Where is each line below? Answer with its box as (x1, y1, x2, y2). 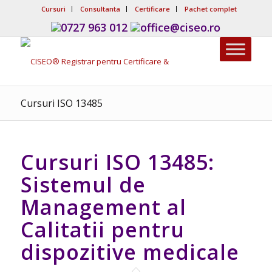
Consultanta (80, 4, 120, 13)
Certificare (134, 4, 170, 13)
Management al (20, 193, 186, 221)
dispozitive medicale (20, 238, 239, 266)
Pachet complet (184, 4, 237, 13)
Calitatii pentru (20, 216, 185, 243)
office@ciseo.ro (140, 20, 221, 35)
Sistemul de (20, 171, 146, 199)
